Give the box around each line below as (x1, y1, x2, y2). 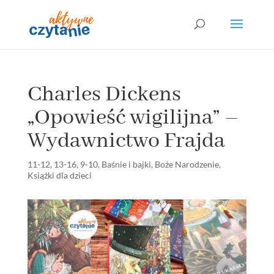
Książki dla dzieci (27, 170, 92, 180)
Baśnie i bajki (101, 159, 151, 169)
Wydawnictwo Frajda (27, 127, 225, 155)
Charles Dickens (27, 81, 181, 108)
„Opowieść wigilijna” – (27, 104, 239, 131)
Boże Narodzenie (154, 159, 219, 169)
